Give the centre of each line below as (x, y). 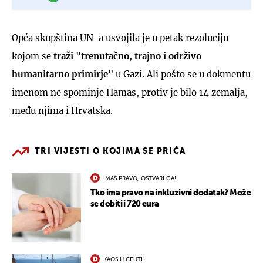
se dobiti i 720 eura (125, 204)
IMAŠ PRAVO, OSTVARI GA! (140, 178)
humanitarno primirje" (63, 74)
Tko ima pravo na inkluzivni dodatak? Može (171, 193)
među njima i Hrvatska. (62, 110)
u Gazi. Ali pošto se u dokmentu (182, 74)
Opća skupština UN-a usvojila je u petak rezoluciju (120, 38)
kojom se (33, 56)
